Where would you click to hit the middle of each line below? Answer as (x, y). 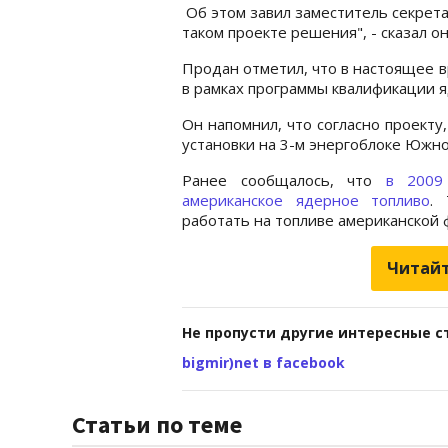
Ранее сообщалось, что (284, 179)
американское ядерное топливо (306, 199)
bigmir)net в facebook (263, 362)
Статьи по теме (157, 424)
